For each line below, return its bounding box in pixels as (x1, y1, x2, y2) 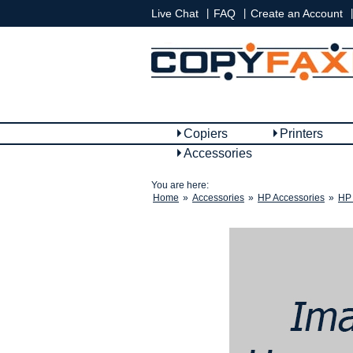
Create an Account (251, 7, 343, 20)
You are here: (151, 180, 209, 191)
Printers (280, 127, 323, 140)
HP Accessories (258, 192, 325, 203)
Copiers (184, 127, 228, 140)
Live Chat (151, 7, 199, 20)
